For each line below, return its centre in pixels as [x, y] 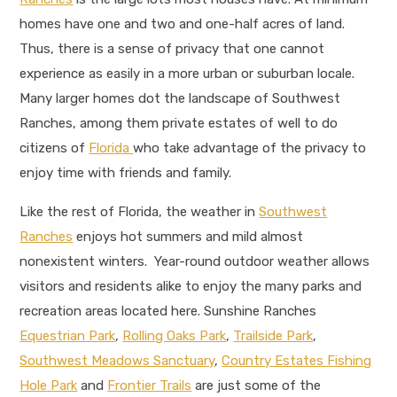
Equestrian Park [68, 336]
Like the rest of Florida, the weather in [140, 212]
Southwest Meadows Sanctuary [117, 361]
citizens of [54, 148]
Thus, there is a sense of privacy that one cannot [172, 48]
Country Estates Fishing [297, 361]
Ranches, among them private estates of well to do [179, 123]
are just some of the [257, 386]
